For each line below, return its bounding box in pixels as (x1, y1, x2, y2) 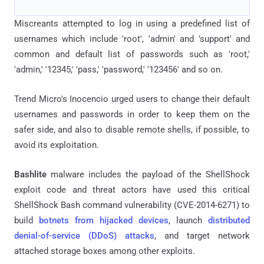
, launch (169, 214, 208, 226)
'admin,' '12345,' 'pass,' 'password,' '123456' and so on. (14, 64, 223, 75)
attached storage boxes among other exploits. (14, 245, 195, 256)
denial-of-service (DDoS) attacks (14, 230, 154, 241)
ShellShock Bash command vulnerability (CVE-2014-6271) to (14, 199, 250, 210)
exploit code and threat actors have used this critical (14, 184, 250, 195)
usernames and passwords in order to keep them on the (14, 108, 250, 120)
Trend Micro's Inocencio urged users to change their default (14, 93, 250, 104)
